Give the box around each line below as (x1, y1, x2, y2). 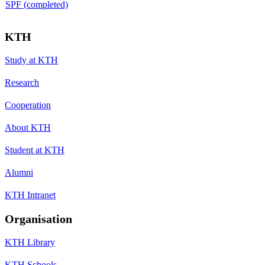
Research (5, 77, 39, 88)
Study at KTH (5, 54, 58, 65)
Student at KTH (5, 144, 64, 155)
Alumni (5, 167, 33, 177)
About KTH (5, 122, 51, 132)
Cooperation (5, 99, 51, 110)
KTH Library (5, 237, 55, 247)
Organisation (5, 212, 72, 225)
